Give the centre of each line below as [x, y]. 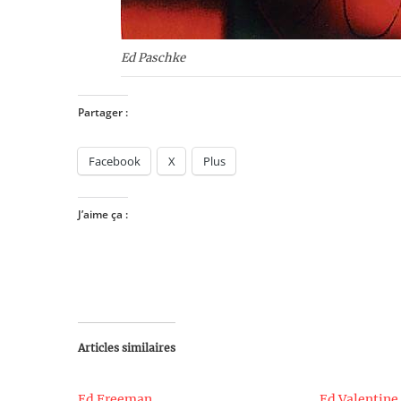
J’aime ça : [103, 214]
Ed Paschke [153, 58]
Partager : [103, 112]
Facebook [115, 161]
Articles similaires [127, 348]
